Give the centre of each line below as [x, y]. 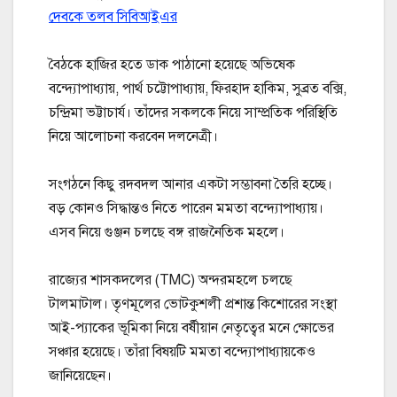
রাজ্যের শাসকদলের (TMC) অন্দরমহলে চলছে [171, 280]
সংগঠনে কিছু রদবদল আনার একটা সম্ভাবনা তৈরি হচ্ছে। [191, 185]
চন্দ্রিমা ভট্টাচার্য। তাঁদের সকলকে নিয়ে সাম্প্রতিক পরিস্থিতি [193, 113]
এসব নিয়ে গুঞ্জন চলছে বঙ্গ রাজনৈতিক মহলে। [167, 233]
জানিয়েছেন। [80, 376]
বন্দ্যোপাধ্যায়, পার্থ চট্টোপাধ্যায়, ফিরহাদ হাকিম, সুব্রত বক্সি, [198, 89]
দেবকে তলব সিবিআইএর [113, 17]
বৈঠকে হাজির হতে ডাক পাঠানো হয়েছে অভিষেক [172, 65]
